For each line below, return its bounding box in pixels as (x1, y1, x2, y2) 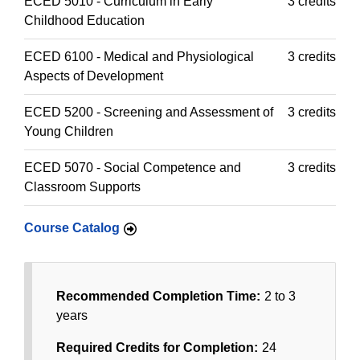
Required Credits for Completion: (56, 341, 258, 354)
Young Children (24, 125, 113, 138)
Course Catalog (24, 221, 120, 235)
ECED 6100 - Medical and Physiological (24, 50, 254, 63)
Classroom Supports (24, 180, 141, 194)
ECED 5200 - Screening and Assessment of (24, 105, 273, 119)
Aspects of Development (24, 69, 163, 83)
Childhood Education (24, 14, 145, 27)
